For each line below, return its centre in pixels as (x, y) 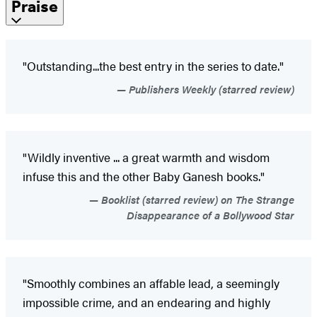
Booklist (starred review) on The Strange (196, 200)
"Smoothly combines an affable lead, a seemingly (151, 283)
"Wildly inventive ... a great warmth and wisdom (146, 157)
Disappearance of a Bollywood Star (211, 215)
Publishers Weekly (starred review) (210, 89)
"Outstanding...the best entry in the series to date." (153, 66)
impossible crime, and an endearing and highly (146, 302)
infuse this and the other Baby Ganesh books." (144, 177)
